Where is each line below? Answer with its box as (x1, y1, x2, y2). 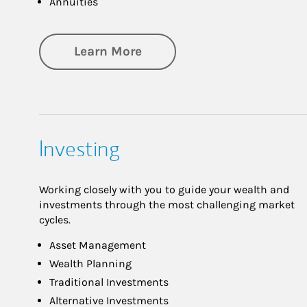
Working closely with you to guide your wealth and (39, 183, 289, 197)
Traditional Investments (49, 275, 169, 289)
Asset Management (49, 238, 146, 252)
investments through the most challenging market (39, 198, 295, 212)
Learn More (73, 43, 142, 59)
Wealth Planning (49, 257, 132, 271)
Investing (39, 134, 120, 164)
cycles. (39, 213, 71, 227)
